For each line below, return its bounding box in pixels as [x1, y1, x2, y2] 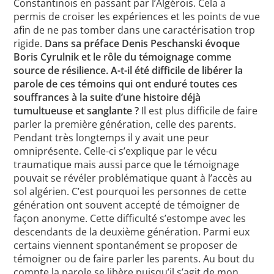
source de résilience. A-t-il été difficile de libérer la [13, 64, 243, 78]
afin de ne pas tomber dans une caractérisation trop [13, 23, 256, 37]
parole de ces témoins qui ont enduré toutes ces [13, 77, 238, 91]
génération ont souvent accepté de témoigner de [13, 198, 240, 212]
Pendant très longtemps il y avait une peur [13, 131, 210, 145]
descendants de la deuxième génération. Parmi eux [13, 225, 250, 239]
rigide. [13, 37, 45, 51]
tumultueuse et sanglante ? [13, 104, 142, 118]
